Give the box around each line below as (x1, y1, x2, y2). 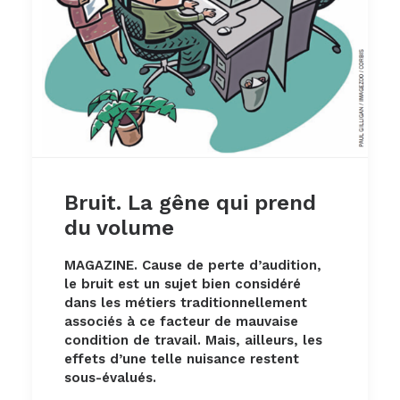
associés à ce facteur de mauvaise (64, 313, 298, 330)
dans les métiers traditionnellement (64, 295, 307, 312)
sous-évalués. (64, 370, 156, 387)
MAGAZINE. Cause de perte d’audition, (64, 257, 321, 274)
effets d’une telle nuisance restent (64, 351, 299, 368)
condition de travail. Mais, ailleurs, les (64, 332, 322, 349)
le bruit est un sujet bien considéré (64, 276, 301, 293)
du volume (64, 215, 174, 241)
